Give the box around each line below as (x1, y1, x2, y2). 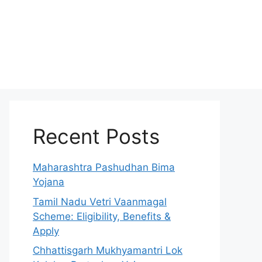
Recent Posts (33, 124, 160, 149)
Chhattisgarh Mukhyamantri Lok (33, 244, 182, 256)
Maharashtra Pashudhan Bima (33, 161, 175, 173)
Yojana (33, 176, 64, 188)
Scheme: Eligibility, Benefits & (33, 210, 171, 222)
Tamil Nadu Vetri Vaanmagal (33, 195, 167, 208)
